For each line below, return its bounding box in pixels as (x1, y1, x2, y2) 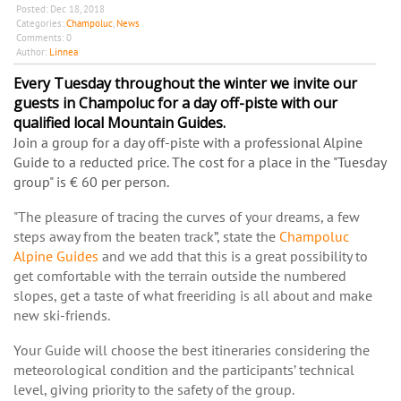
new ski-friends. (13, 306, 110, 325)
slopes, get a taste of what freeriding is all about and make (13, 286, 372, 305)
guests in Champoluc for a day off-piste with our (13, 93, 337, 114)
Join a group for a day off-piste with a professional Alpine (13, 133, 363, 152)
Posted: (16, 3, 50, 16)
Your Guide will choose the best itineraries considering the (13, 341, 370, 360)
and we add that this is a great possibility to (98, 247, 368, 266)
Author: (16, 46, 49, 59)
